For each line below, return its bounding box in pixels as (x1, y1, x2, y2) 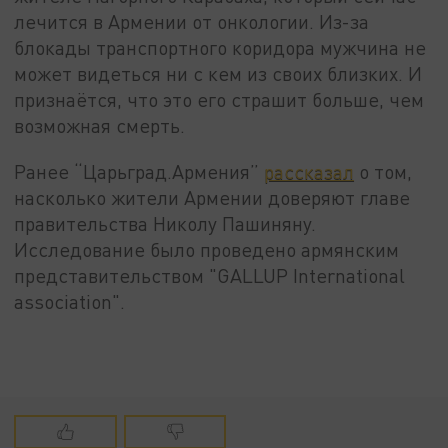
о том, (354, 159, 413, 183)
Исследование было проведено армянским (14, 237, 400, 261)
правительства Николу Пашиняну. (14, 211, 317, 235)
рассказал (264, 159, 355, 183)
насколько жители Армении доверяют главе (14, 185, 411, 209)
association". (14, 289, 126, 313)
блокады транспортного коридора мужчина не (14, 36, 427, 60)
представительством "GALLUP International (14, 263, 406, 287)
